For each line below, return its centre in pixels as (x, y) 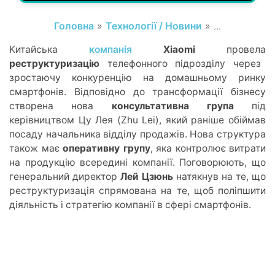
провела (230, 49)
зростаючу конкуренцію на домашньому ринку (137, 77)
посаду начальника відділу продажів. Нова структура (137, 134)
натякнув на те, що (219, 176)
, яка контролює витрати (208, 148)
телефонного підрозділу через (180, 63)
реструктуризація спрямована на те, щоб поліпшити (137, 190)
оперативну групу (105, 148)
